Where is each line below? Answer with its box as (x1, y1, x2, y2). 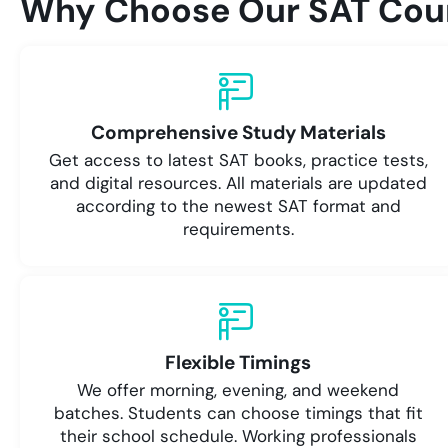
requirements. (182, 218, 294, 241)
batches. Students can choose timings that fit (53, 402, 423, 425)
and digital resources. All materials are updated (49, 172, 427, 195)
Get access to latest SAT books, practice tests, (48, 149, 428, 172)
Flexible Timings (165, 350, 312, 376)
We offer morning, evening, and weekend (77, 379, 400, 402)
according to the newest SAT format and (75, 195, 401, 218)
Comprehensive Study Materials (90, 120, 386, 146)
